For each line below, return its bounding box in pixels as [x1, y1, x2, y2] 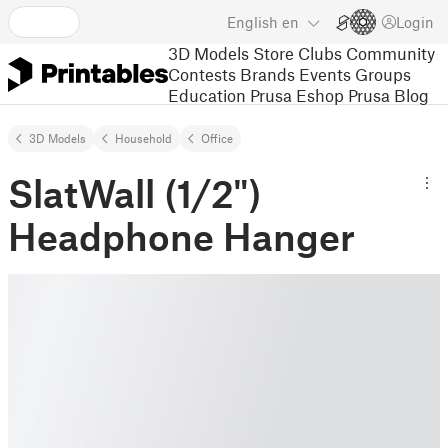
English [227, 13, 278, 31]
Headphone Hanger [8, 213, 355, 259]
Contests [168, 63, 236, 84]
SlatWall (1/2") [8, 170, 261, 216]
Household [115, 131, 172, 145]
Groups [355, 63, 411, 84]
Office [201, 131, 233, 145]
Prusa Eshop [250, 84, 344, 105]
